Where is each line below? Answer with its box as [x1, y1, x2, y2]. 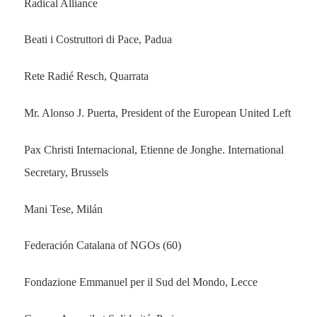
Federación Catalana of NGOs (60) [23, 239, 181, 252]
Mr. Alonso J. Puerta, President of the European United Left [23, 107, 291, 120]
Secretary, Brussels [23, 166, 108, 178]
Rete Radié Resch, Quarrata [23, 70, 149, 83]
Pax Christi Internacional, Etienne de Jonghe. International [23, 143, 284, 156]
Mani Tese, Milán [23, 202, 103, 215]
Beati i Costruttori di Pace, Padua [23, 33, 172, 46]
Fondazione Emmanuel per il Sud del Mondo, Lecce [23, 276, 258, 289]
